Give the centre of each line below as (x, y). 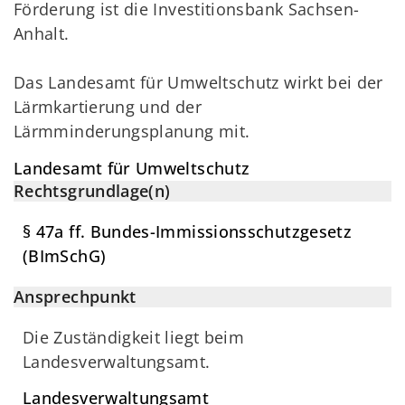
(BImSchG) (65, 255)
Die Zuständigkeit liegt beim (134, 337)
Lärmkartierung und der (108, 107)
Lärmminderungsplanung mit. (132, 132)
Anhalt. (42, 34)
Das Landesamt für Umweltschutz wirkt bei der (198, 83)
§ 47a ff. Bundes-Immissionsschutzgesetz (188, 231)
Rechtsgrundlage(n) (92, 190)
